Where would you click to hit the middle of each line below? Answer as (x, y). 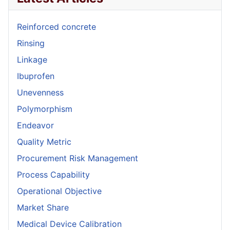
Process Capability (53, 174)
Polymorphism (45, 109)
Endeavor (35, 125)
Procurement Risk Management (78, 158)
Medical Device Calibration (69, 224)
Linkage (32, 59)
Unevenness (40, 92)
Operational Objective (59, 191)
